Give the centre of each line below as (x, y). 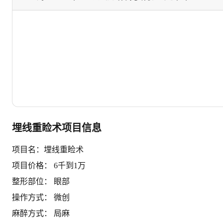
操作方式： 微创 (41, 197)
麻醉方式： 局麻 (41, 213)
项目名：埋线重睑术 (48, 149)
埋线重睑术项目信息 (57, 128)
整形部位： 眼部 (41, 181)
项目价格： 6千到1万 (49, 165)
